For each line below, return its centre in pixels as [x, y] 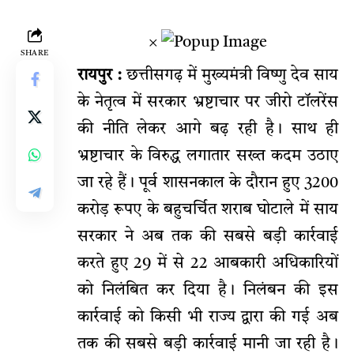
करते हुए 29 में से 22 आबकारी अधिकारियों [208, 264]
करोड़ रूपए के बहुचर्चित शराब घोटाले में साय [208, 211]
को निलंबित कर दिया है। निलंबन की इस [208, 291]
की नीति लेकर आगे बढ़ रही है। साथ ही [208, 130]
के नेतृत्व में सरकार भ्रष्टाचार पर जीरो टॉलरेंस [208, 103]
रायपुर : [100, 76]
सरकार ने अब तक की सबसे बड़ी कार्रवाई [208, 237]
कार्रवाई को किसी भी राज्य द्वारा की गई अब [208, 318]
